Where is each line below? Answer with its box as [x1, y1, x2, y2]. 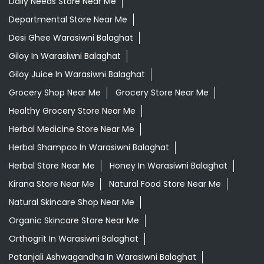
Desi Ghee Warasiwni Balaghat [9, 32, 133, 44]
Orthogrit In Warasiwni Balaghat [9, 233, 138, 245]
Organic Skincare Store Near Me [9, 214, 139, 227]
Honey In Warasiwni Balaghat [110, 160, 227, 172]
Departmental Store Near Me [9, 14, 127, 26]
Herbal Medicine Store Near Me [9, 123, 134, 136]
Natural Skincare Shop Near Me [9, 196, 134, 209]
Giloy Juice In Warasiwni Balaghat [9, 68, 145, 81]
